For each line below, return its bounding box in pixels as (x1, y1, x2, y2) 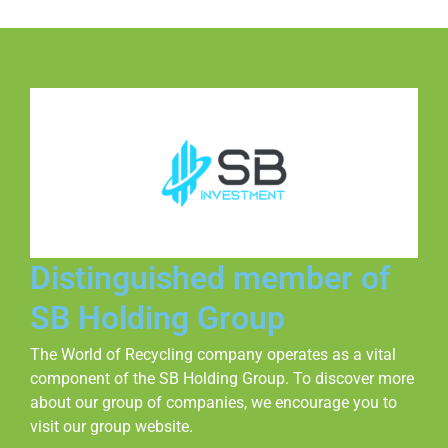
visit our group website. (30, 417, 193, 436)
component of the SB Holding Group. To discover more (30, 369, 414, 388)
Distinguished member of (30, 259, 390, 297)
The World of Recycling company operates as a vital (30, 345, 396, 364)
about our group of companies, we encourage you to (30, 393, 397, 412)
